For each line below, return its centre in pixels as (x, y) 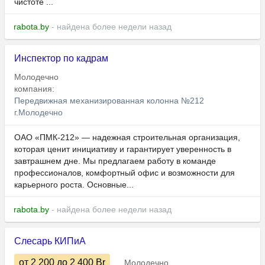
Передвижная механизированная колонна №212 (109, 101)
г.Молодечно (38, 113)
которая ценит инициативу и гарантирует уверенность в (123, 149)
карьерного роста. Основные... (74, 185)
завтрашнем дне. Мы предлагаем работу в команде (115, 161)
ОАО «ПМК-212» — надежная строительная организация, (127, 138)
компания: (35, 89)
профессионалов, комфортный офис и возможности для (125, 173)
